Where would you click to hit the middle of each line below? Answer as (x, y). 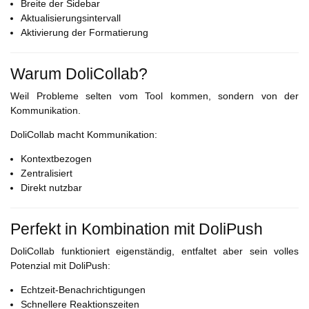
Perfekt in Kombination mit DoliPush (137, 229)
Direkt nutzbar (51, 188)
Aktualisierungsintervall (71, 18)
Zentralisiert (47, 173)
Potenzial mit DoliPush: (60, 266)
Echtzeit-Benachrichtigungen (83, 290)
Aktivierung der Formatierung (84, 33)
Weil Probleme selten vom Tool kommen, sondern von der (154, 96)
